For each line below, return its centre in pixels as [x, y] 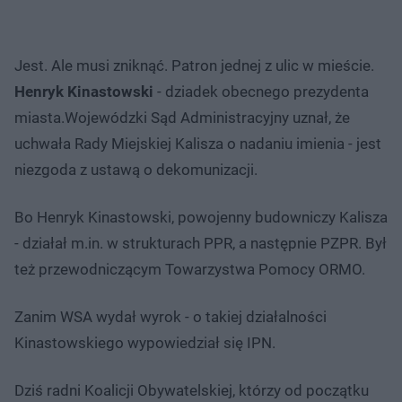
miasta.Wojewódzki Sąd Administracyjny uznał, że [182, 117]
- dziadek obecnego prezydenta [261, 91]
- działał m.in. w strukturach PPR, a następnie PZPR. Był [201, 243]
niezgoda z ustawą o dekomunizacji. [136, 169]
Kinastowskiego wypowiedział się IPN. [145, 342]
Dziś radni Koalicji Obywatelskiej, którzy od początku [192, 390]
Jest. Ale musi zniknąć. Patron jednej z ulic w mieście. [194, 65]
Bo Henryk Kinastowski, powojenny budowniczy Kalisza [201, 217]
